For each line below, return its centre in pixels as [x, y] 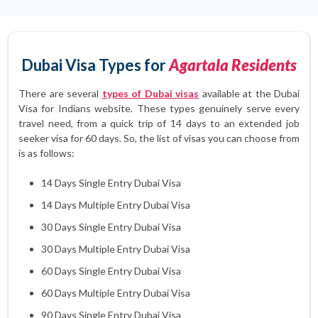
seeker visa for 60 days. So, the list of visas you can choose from [159, 138]
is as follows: [46, 153]
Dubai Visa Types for [95, 65]
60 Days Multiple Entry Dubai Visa [116, 293]
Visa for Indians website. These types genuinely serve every [159, 108]
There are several [60, 93]
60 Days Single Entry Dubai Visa [111, 271]
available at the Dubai [249, 93]
